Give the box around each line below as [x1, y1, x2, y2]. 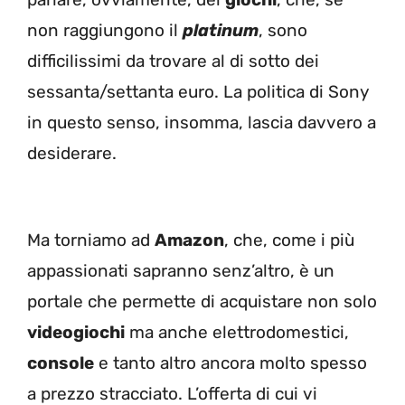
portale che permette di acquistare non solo [27, 291, 377, 313]
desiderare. [27, 142, 121, 164]
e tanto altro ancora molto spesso [94, 353, 367, 374]
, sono [259, 19, 307, 41]
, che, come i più [224, 230, 354, 251]
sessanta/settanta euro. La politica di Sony [27, 80, 369, 102]
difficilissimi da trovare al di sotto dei [27, 50, 319, 71]
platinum [183, 19, 259, 41]
